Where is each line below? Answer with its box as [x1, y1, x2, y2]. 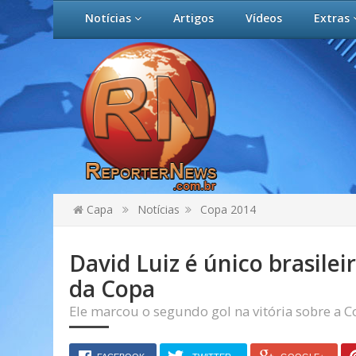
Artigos [173, 10, 214, 25]
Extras [314, 10, 353, 25]
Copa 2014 [200, 202, 256, 217]
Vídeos [246, 10, 282, 25]
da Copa [69, 273, 155, 304]
